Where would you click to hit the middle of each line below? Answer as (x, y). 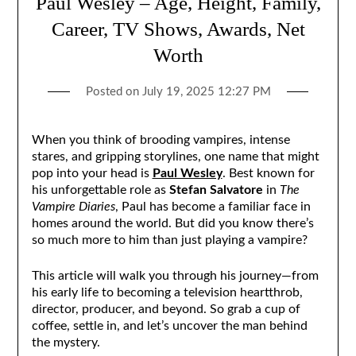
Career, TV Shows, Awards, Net (178, 29)
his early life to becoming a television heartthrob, (167, 292)
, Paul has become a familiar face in (213, 206)
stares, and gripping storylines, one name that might (175, 156)
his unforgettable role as (100, 190)
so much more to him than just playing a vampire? (169, 240)
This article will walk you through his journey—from (175, 275)
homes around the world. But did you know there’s (172, 223)
